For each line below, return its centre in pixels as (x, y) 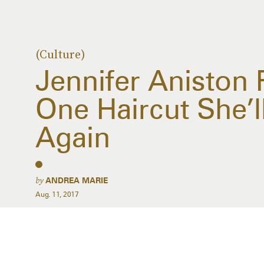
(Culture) (60, 54)
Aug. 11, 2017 (57, 194)
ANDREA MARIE (77, 180)
